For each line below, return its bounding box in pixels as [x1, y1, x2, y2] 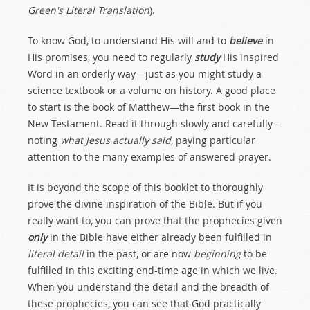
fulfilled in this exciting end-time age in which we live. [28, 264, 277, 277]
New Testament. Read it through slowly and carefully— [28, 117, 282, 130]
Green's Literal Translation [28, 3, 149, 17]
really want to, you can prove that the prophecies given [28, 214, 282, 227]
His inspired [220, 51, 279, 64]
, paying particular [171, 134, 255, 147]
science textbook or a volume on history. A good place [28, 84, 275, 97]
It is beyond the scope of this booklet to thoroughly [28, 181, 263, 194]
